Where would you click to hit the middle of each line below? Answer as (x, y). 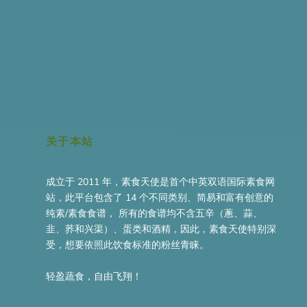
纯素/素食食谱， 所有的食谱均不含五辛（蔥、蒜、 (155, 214)
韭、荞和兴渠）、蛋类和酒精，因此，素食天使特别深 (161, 230)
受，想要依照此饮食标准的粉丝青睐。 (128, 245)
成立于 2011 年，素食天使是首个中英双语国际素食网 (161, 182)
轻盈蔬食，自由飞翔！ (94, 276)
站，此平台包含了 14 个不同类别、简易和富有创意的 (160, 198)
